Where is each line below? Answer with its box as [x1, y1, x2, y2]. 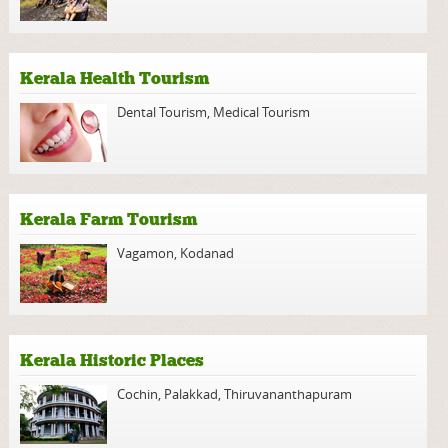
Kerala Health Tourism [20, 68, 210, 90]
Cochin [117, 385, 159, 404]
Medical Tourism [213, 103, 311, 122]
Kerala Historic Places [20, 350, 205, 372]
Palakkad [164, 385, 219, 404]
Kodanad [180, 244, 235, 263]
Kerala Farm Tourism [20, 209, 198, 231]
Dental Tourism [117, 103, 208, 122]
